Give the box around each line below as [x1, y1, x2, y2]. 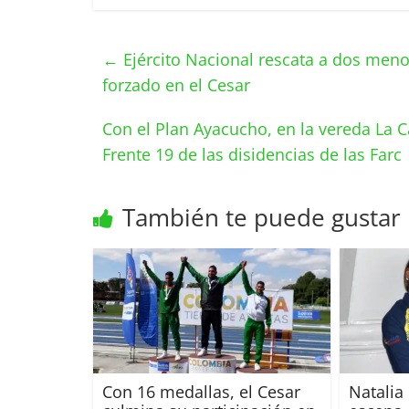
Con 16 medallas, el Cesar [102, 380, 300, 403]
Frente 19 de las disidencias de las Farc [102, 143, 406, 165]
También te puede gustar [122, 201, 401, 234]
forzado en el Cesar [102, 74, 250, 96]
